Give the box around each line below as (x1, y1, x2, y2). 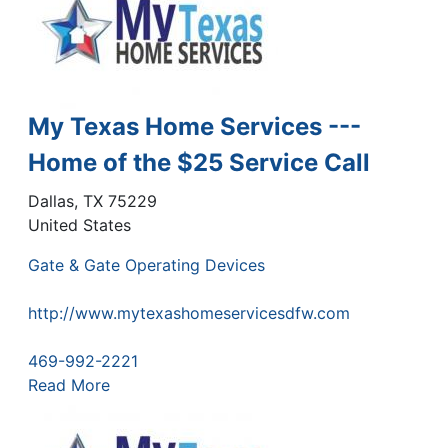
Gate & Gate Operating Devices (28, 254, 265, 275)
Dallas (28, 190, 74, 211)
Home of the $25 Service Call (28, 147, 370, 177)
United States (28, 214, 131, 235)
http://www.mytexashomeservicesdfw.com (28, 302, 350, 323)
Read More (28, 374, 110, 395)
